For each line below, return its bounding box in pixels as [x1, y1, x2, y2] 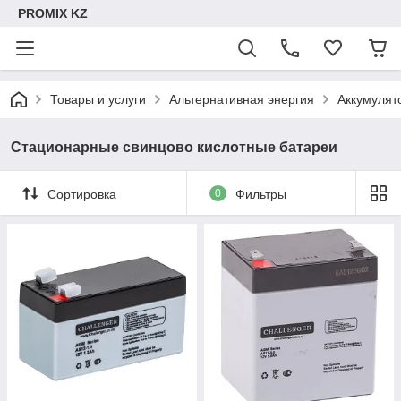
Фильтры [235, 186, 286, 201]
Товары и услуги [50, 92, 146, 107]
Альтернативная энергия [169, 92, 314, 107]
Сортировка [47, 186, 116, 201]
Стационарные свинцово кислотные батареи [11, 140, 337, 155]
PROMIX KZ [18, 6, 88, 21]
